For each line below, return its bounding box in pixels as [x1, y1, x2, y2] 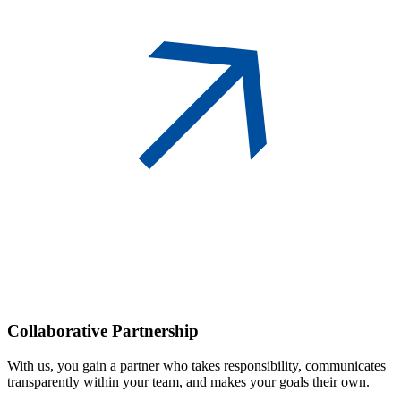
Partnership [112, 321, 199, 341]
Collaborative [7, 321, 112, 341]
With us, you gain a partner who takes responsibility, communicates [7, 357, 386, 373]
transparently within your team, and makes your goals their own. [7, 373, 373, 389]
